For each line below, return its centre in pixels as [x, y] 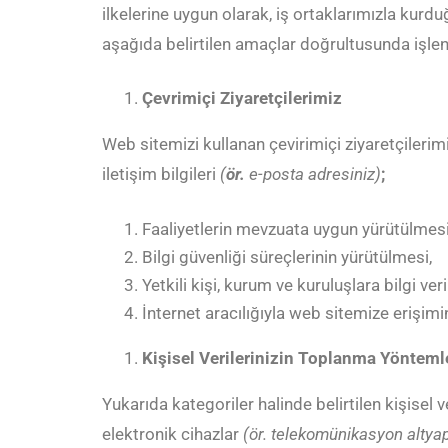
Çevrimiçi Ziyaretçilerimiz [242, 98]
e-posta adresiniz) [313, 174]
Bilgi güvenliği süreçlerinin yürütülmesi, [287, 256]
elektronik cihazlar [172, 433]
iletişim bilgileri [159, 174]
